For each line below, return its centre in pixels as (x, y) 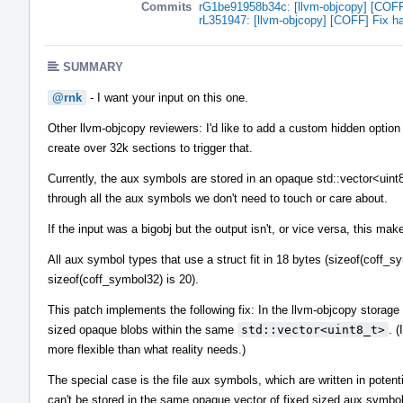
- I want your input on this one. (167, 97)
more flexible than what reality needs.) (147, 349)
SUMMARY (93, 67)
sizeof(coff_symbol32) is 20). (123, 279)
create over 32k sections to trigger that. (150, 148)
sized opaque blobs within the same (143, 329)
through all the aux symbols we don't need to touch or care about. (218, 198)
